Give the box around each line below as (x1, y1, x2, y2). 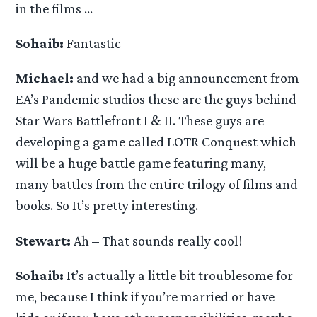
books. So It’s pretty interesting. (16, 197, 199, 214)
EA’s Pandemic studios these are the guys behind (16, 91, 297, 108)
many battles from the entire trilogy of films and (16, 176, 299, 192)
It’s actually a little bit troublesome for (64, 267, 294, 283)
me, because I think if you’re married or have (16, 288, 275, 304)
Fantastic (64, 35, 122, 52)
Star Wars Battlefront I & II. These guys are (16, 113, 265, 129)
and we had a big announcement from (74, 70, 300, 86)
